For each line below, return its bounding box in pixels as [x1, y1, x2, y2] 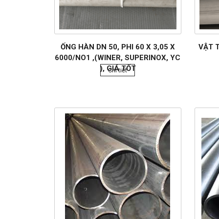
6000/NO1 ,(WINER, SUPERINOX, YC [55, 53, 181, 62]
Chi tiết [108, 66, 128, 74]
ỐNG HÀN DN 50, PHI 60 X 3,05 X [60, 42, 175, 51]
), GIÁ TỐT [99, 64, 136, 73]
